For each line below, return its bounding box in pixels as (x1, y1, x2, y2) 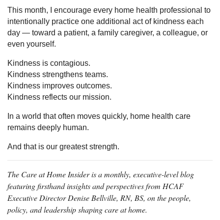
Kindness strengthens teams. (7, 70, 108, 79)
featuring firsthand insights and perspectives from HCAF (7, 181, 184, 192)
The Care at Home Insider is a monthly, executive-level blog (7, 169, 194, 180)
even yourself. (7, 40, 56, 49)
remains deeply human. (7, 123, 89, 132)
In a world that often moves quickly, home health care (7, 112, 191, 121)
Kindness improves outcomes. (7, 82, 112, 90)
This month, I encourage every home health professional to (7, 6, 211, 15)
